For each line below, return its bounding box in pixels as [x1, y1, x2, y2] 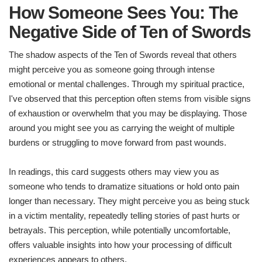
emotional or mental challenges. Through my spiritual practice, [9, 79, 244, 89]
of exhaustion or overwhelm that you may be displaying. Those [9, 108, 247, 119]
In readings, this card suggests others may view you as [9, 167, 219, 177]
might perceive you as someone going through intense [9, 64, 215, 75]
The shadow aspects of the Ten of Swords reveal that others [9, 50, 237, 60]
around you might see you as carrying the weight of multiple [9, 123, 235, 133]
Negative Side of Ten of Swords [9, 22, 251, 42]
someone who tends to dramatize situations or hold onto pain [9, 181, 239, 192]
